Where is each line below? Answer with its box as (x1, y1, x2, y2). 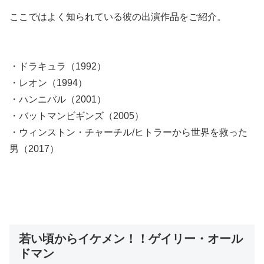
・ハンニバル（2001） (9, 94, 106, 105)
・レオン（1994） (9, 78, 87, 88)
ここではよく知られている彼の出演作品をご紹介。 (9, 12, 226, 22)
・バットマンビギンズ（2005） (9, 111, 144, 121)
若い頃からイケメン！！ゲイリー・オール (19, 232, 243, 246)
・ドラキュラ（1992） (9, 61, 106, 72)
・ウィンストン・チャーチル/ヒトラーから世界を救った (9, 127, 247, 138)
